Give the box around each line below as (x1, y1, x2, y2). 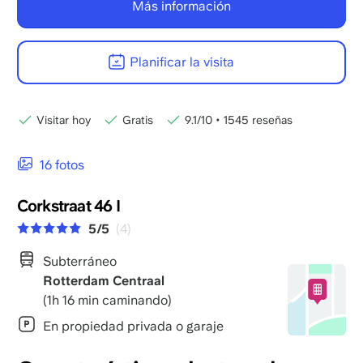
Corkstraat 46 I (16, 196, 120, 216)
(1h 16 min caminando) (42, 293, 172, 309)
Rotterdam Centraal (42, 273, 164, 289)
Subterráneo (42, 254, 117, 270)
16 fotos (39, 157, 84, 173)
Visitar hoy (36, 113, 91, 127)
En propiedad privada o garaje (42, 318, 224, 335)
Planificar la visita (129, 54, 234, 70)
